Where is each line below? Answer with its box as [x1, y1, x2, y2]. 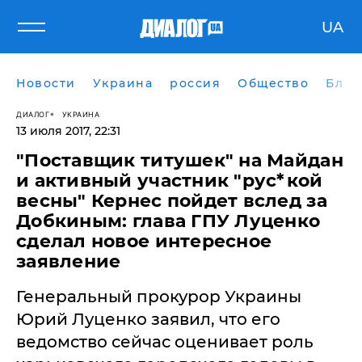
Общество [238, 76, 309, 90]
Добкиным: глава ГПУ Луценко [16, 210, 321, 232]
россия [170, 76, 221, 90]
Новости [16, 76, 76, 90]
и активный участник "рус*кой [16, 170, 323, 192]
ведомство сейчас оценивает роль [16, 332, 314, 351]
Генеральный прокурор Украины [16, 287, 301, 306]
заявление [16, 250, 121, 272]
